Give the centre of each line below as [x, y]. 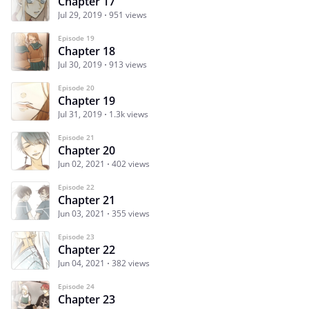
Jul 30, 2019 [80, 65]
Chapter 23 [87, 300]
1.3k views [129, 114]
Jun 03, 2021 [81, 214]
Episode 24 [76, 287]
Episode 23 [76, 237]
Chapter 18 [87, 51]
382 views [131, 263]
